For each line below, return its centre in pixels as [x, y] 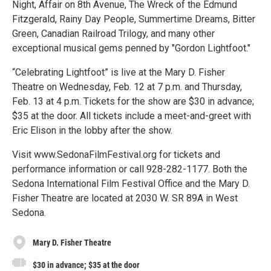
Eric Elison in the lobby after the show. [92, 130]
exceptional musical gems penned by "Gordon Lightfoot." [131, 48]
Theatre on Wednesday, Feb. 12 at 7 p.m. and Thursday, [127, 87]
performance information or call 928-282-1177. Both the [130, 169]
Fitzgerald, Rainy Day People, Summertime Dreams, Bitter [134, 19]
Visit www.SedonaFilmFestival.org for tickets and [116, 155]
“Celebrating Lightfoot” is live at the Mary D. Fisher [119, 72]
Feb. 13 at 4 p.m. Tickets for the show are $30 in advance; [133, 101]
